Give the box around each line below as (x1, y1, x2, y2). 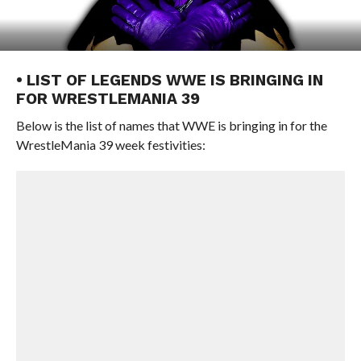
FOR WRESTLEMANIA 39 (15, 89, 200, 108)
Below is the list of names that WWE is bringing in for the (15, 118, 327, 133)
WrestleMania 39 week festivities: (15, 137, 205, 152)
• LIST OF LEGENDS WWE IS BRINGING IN (15, 71, 323, 89)
